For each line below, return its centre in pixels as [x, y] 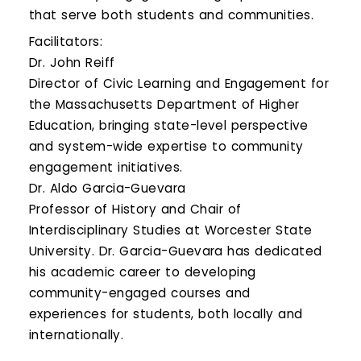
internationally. [77, 335]
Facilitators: [66, 42]
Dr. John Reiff [72, 63]
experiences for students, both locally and [166, 314]
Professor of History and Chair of [135, 210]
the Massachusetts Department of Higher [164, 105]
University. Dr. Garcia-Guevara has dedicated [176, 251]
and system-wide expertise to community [166, 147]
